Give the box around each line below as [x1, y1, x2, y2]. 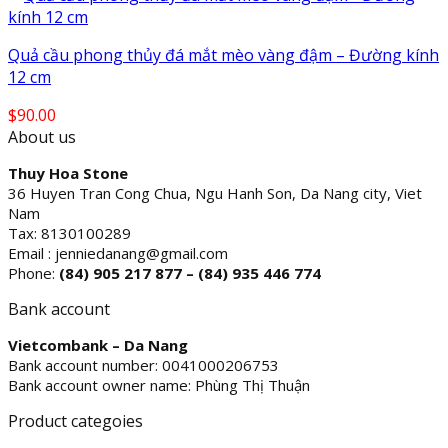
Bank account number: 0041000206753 [8, 355, 279, 376]
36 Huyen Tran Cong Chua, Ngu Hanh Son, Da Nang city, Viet [8, 183, 422, 204]
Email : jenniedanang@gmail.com [8, 243, 228, 264]
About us [8, 126, 76, 149]
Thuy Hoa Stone [8, 163, 128, 184]
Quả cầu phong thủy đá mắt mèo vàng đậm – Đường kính [8, 44, 439, 67]
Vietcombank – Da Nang [8, 335, 188, 356]
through [138, 27, 201, 50]
